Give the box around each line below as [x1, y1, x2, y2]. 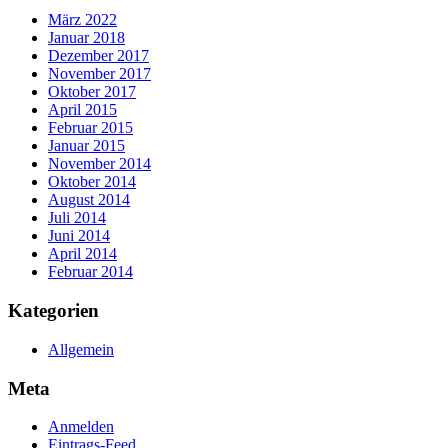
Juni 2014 [48, 227, 110, 245]
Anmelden [48, 418, 114, 436]
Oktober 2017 [48, 83, 136, 101]
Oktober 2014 [48, 173, 136, 191]
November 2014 [48, 155, 151, 173]
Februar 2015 [48, 119, 133, 137]
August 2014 [48, 191, 130, 209]
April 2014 [48, 245, 117, 263]
